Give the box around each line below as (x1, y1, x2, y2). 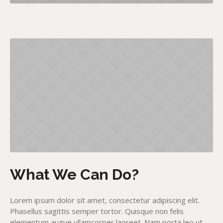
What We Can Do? (9, 166, 139, 184)
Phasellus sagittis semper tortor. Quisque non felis (9, 206, 184, 217)
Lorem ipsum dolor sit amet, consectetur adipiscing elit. (9, 195, 200, 206)
